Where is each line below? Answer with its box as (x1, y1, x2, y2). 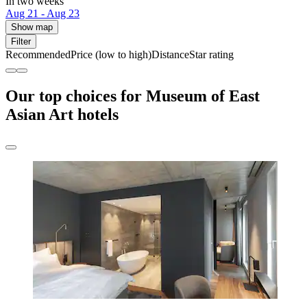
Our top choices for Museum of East (5, 87, 260, 106)
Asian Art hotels (5, 106, 119, 124)
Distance (151, 49, 189, 61)
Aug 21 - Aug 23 (5, 8, 79, 20)
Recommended (5, 49, 71, 61)
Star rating (189, 49, 234, 61)
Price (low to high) (71, 49, 151, 61)
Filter (11, 36, 31, 47)
